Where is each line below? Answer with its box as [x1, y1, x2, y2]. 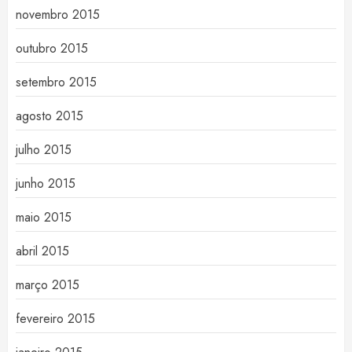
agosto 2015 [16, 107, 83, 126]
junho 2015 [16, 174, 75, 193]
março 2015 [16, 276, 79, 295]
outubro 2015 [16, 39, 88, 58]
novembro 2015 [16, 5, 100, 24]
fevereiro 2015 [16, 310, 95, 328]
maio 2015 [16, 208, 71, 227]
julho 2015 [16, 141, 71, 159]
